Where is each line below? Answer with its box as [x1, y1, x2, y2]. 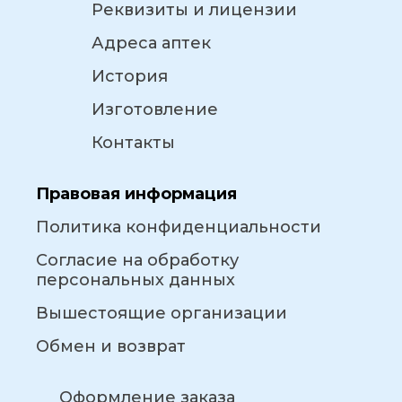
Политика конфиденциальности [36, 217, 321, 238]
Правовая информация [36, 184, 237, 205]
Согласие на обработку [36, 250, 239, 271]
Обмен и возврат [36, 336, 186, 357]
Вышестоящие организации [36, 303, 287, 324]
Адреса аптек [92, 33, 211, 54]
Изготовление [92, 100, 218, 120]
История [92, 66, 168, 87]
